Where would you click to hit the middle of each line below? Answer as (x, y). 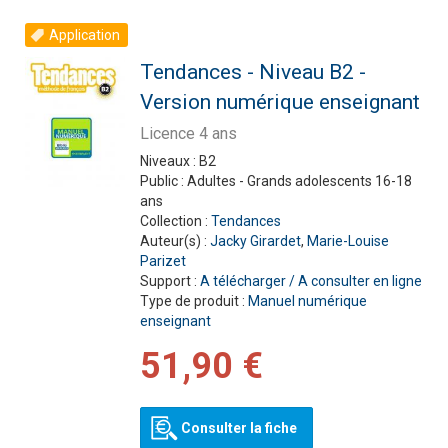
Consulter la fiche (238, 428)
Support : (169, 281)
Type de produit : (193, 301)
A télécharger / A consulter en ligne (310, 281)
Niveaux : (169, 161)
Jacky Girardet (255, 241)
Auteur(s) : (174, 241)
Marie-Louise (347, 241)
